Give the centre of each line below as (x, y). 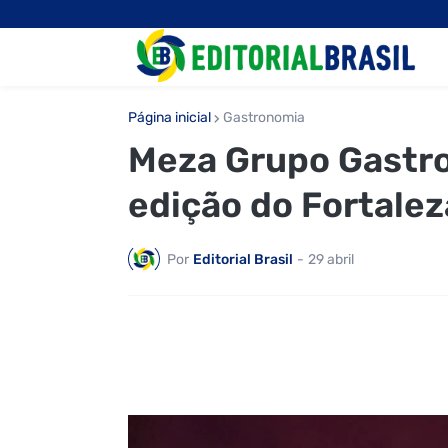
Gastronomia (263, 117)
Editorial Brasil (242, 259)
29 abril (330, 259)
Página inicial (169, 117)
